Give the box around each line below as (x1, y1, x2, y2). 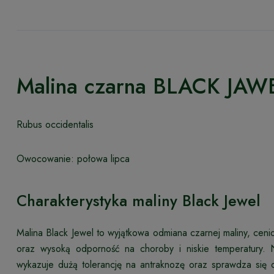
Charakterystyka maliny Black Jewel (17, 189, 261, 212)
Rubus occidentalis (17, 117, 94, 131)
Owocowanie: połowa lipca (17, 151, 130, 166)
